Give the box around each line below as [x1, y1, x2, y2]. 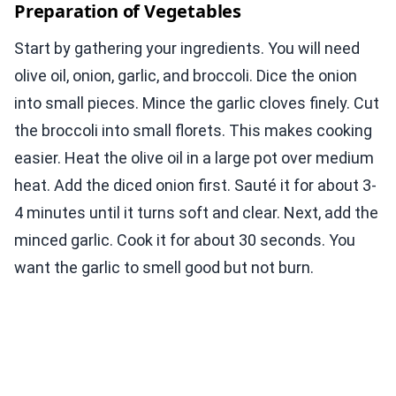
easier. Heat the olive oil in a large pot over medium [14, 148, 374, 168]
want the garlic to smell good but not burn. [14, 258, 314, 278]
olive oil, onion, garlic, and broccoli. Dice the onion [14, 66, 357, 86]
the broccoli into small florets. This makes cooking [14, 121, 372, 141]
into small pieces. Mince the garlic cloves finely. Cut [14, 94, 379, 113]
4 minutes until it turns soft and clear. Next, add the [14, 203, 378, 223]
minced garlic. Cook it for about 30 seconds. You [14, 231, 355, 250]
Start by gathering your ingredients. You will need [14, 39, 360, 58]
